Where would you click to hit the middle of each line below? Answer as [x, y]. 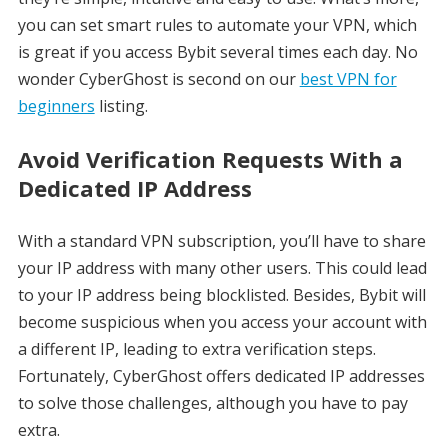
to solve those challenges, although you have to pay [212, 403]
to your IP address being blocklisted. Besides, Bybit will [221, 295]
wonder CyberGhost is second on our [158, 79]
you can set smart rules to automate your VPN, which [217, 25]
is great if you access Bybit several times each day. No [217, 52]
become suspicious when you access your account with [222, 322]
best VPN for [348, 79]
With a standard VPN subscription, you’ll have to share [221, 241]
